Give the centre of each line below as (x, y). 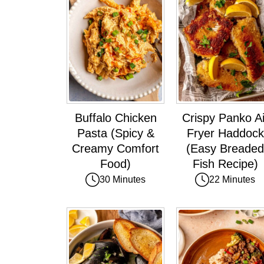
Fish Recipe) (225, 164)
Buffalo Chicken (115, 118)
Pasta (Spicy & (115, 133)
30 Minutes (123, 179)
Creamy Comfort (115, 148)
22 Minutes (232, 179)
